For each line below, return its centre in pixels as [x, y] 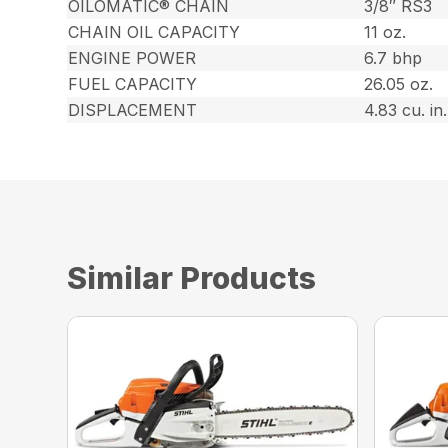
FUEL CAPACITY [133, 83]
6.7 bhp [393, 57]
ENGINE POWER [132, 57]
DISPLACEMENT [133, 109]
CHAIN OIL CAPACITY [154, 31]
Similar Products [192, 277]
